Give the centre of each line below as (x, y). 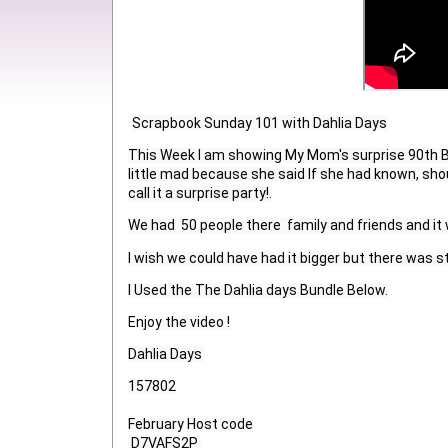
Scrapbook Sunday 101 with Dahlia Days (259, 122)
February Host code (190, 424)
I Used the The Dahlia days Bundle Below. (258, 289)
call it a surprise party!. (200, 193)
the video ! (196, 321)
